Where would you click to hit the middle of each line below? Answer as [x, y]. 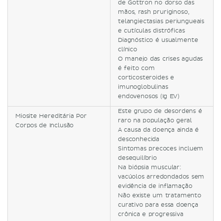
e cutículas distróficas [151, 31]
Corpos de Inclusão [46, 125]
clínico [128, 49]
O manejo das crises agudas [161, 59]
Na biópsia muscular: [149, 167]
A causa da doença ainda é [158, 130]
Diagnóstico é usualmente [158, 40]
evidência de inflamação [155, 186]
